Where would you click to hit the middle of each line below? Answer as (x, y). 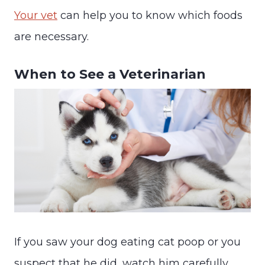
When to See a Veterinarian (110, 74)
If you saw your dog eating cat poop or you (127, 242)
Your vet (36, 15)
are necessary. (51, 36)
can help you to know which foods (150, 15)
